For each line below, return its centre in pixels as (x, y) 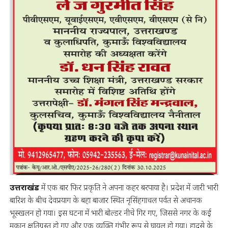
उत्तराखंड (24, 188)
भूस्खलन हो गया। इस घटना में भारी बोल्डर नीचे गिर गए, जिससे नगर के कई (110, 213)
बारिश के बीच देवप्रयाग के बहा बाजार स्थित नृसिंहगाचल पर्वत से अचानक (106, 200)
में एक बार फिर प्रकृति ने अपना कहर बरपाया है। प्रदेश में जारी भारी (129, 188)
